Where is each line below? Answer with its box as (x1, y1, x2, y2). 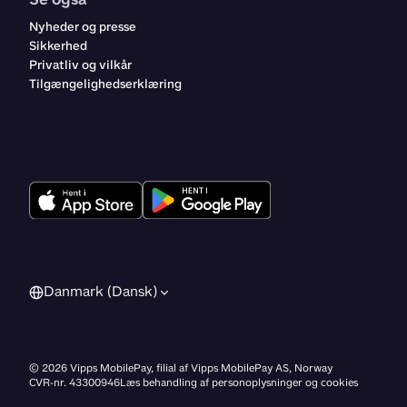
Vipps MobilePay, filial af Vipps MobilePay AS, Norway (70, 361, 333, 375)
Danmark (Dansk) (44, 282, 157, 301)
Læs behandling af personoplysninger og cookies (120, 375, 358, 390)
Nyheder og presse (29, 18, 136, 35)
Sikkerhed (29, 37, 87, 55)
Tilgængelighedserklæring (29, 75, 182, 93)
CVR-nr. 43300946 (29, 375, 120, 390)
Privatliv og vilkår (29, 56, 132, 74)
